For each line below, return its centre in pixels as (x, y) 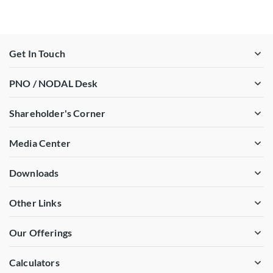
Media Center (40, 143)
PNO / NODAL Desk (54, 83)
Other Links (35, 203)
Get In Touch (37, 53)
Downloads (34, 173)
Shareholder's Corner (58, 113)
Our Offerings (41, 232)
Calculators (34, 262)
